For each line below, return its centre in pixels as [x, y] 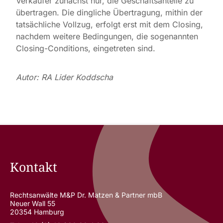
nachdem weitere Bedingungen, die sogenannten [107, 36]
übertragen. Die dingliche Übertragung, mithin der [109, 12]
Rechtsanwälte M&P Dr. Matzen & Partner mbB [86, 195]
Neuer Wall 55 [32, 203]
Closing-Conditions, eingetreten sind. [86, 48]
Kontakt [33, 167]
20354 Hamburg [37, 212]
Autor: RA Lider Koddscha [64, 77]
